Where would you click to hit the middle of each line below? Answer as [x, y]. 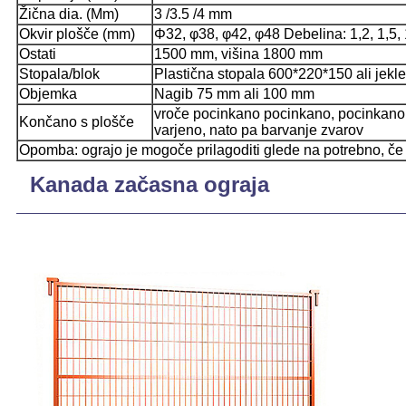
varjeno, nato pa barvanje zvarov [259, 130]
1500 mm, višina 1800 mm [238, 53]
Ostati [38, 53]
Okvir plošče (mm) [77, 34]
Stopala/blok [59, 73]
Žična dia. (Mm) [69, 14]
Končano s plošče [77, 121]
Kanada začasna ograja [150, 184]
